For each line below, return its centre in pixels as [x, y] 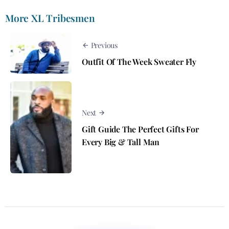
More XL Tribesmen [50, 18]
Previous [104, 45]
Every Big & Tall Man [121, 142]
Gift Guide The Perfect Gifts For [140, 129]
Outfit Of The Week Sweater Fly [139, 61]
